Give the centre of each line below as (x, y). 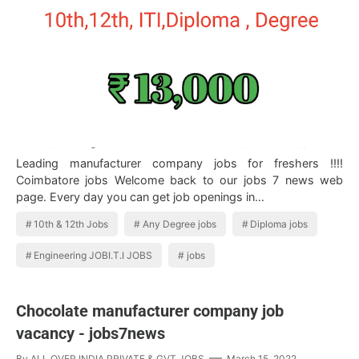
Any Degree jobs (179, 224)
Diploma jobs (279, 224)
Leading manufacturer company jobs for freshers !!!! (179, 163)
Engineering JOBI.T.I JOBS (93, 256)
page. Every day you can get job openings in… (140, 197)
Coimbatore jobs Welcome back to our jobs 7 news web (179, 180)
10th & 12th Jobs (71, 224)
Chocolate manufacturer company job (150, 311)
